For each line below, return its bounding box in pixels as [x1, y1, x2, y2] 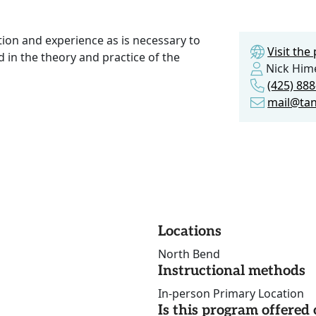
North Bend [158, 246, 220, 262]
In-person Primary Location [158, 286, 304, 302]
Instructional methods [158, 262, 305, 280]
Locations [158, 223, 221, 241]
